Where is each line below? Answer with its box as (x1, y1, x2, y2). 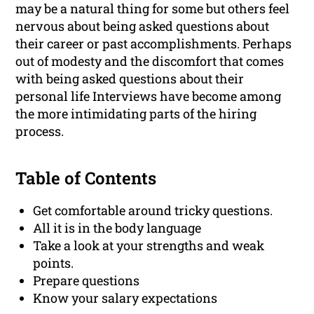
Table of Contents (15, 167, 157, 190)
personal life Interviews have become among (15, 88, 282, 105)
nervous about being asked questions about (15, 18, 270, 35)
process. (15, 123, 64, 140)
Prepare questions (33, 272, 140, 289)
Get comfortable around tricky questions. (33, 202, 273, 219)
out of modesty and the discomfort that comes (15, 53, 285, 70)
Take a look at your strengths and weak (33, 237, 265, 254)
